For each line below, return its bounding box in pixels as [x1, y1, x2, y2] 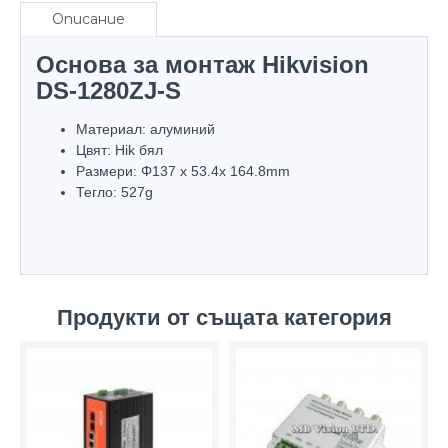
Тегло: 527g [76, 183, 153, 200]
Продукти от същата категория [56, 304, 392, 330]
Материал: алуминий [76, 120, 215, 137]
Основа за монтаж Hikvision [36, 50, 369, 78]
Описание [51, 9, 125, 28]
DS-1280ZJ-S [36, 76, 181, 104]
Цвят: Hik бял [76, 141, 163, 158]
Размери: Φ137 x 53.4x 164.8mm [76, 162, 290, 179]
